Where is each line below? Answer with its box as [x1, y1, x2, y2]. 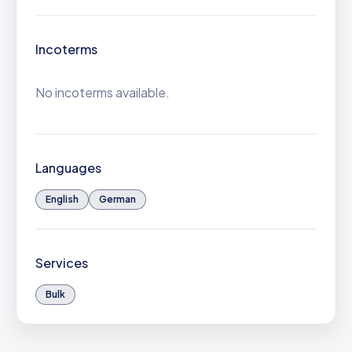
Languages [35, 159, 101, 176]
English [46, 193, 79, 205]
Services [35, 255, 88, 271]
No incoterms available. [35, 84, 170, 101]
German [99, 193, 136, 205]
